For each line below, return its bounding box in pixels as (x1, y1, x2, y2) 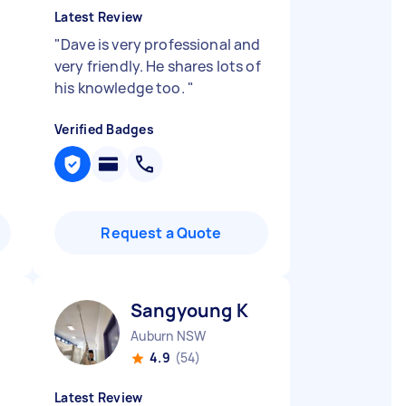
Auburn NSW (130, 327, 207, 344)
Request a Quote (101, 223, 222, 243)
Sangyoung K (130, 298, 248, 323)
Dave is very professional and (61, 34, 261, 54)
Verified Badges (54, 121, 154, 138)
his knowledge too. (54, 78, 188, 98)
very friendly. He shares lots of (54, 56, 261, 76)
